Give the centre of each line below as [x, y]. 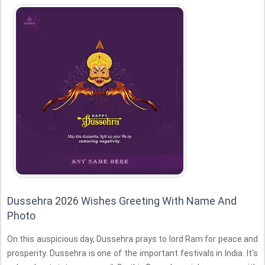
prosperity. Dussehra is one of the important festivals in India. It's [132, 253]
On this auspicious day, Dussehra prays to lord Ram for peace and [132, 239]
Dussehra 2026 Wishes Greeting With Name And [122, 201]
